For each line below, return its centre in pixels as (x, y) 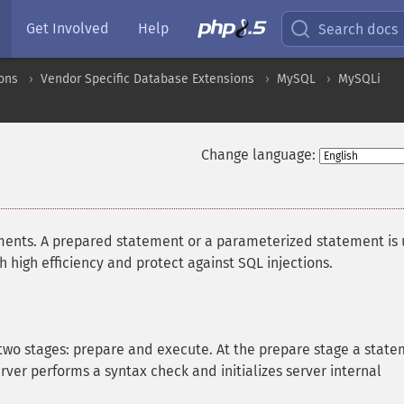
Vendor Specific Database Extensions (147, 79)
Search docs (358, 29)
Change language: (258, 155)
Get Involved (68, 28)
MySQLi (359, 79)
